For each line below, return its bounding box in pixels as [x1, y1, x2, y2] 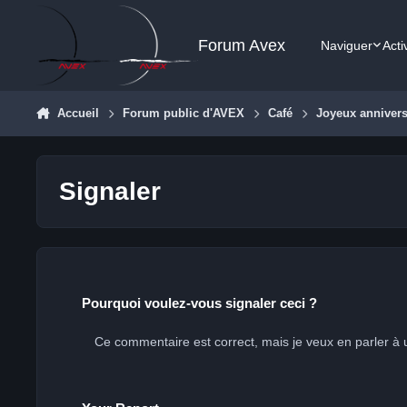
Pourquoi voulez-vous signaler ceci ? [82, 294, 317, 311]
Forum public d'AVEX [123, 106, 245, 120]
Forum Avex [197, 36, 285, 55]
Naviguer [321, 37, 373, 53]
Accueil [56, 106, 99, 120]
